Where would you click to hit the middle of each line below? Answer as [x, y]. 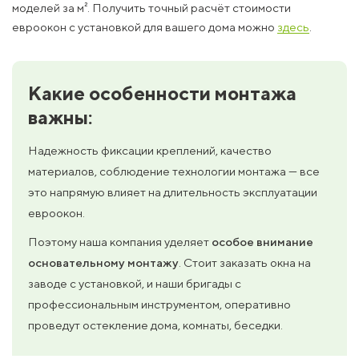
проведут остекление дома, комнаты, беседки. [155, 325]
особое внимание [262, 241]
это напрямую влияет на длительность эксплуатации [173, 192]
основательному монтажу [103, 262]
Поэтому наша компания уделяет [120, 241]
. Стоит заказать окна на [245, 262]
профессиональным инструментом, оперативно [159, 304]
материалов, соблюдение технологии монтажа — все [174, 171]
